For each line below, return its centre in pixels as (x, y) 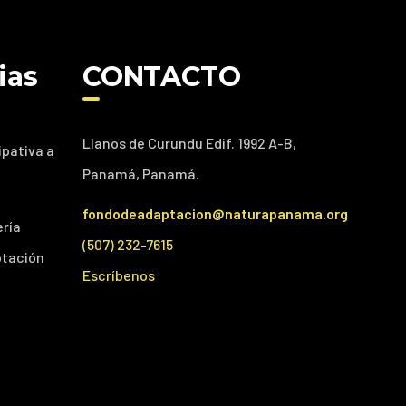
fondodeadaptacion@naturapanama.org (215, 213)
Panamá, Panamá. (140, 174)
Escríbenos (118, 275)
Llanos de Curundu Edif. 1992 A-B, (189, 143)
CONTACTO (161, 77)
